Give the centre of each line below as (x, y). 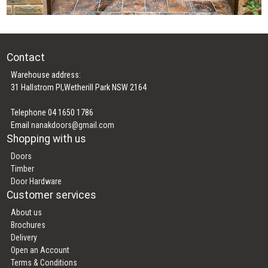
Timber (23, 169)
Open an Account (40, 250)
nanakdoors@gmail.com (73, 125)
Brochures (28, 225)
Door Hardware (36, 182)
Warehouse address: (46, 75)
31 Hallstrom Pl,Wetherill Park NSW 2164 (79, 88)
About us (27, 213)
